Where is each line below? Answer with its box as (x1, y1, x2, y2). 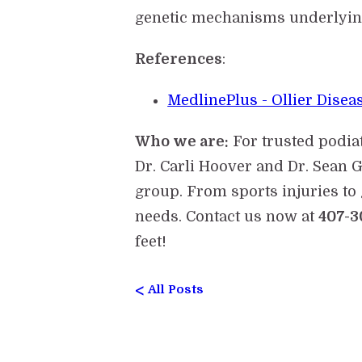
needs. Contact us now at (135, 208, 319, 225)
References (135, 51, 223, 68)
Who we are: (135, 133, 229, 150)
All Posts (148, 282, 204, 297)
